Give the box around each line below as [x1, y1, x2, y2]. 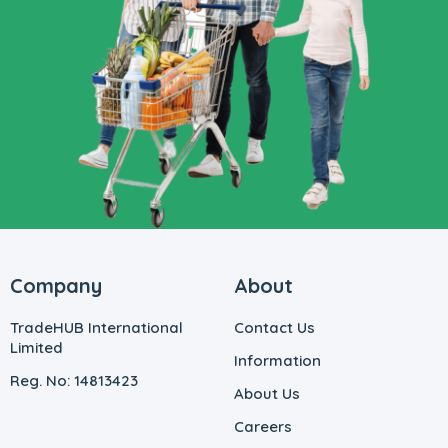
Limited [10, 338, 63, 358]
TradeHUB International [10, 318, 183, 338]
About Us [234, 384, 300, 404]
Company [10, 273, 102, 299]
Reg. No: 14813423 [10, 371, 138, 391]
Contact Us [234, 318, 315, 338]
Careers [234, 417, 292, 437]
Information [234, 351, 321, 371]
